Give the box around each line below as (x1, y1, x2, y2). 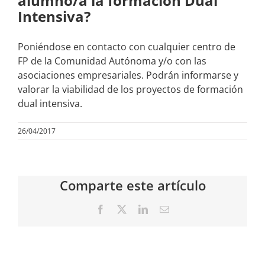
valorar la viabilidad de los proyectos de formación (18, 83, 243, 96)
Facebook (105, 204, 141, 214)
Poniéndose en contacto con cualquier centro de (18, 40, 235, 54)
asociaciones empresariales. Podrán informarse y (18, 69, 238, 82)
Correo (169, 204, 195, 214)
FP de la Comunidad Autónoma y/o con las (18, 54, 206, 68)
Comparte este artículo (59, 176, 206, 195)
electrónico (169, 214, 209, 224)
